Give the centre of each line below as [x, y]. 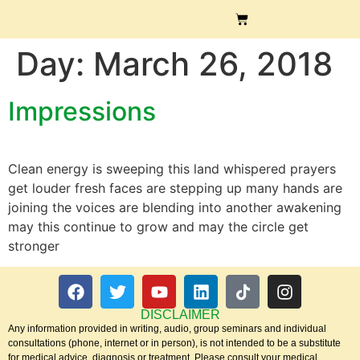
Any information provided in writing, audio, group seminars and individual [167, 329]
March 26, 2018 [213, 64]
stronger [34, 246]
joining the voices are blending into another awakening [175, 207]
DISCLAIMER [180, 315]
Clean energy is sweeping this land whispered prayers [172, 169]
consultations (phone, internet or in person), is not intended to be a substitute [174, 344]
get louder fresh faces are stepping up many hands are [175, 188]
